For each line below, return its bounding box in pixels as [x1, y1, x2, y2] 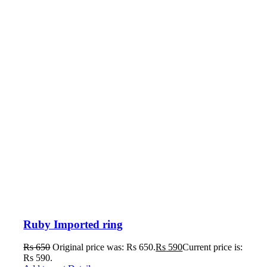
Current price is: [182, 242, 243, 253]
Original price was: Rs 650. [52, 242, 156, 253]
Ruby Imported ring [23, 218, 123, 231]
